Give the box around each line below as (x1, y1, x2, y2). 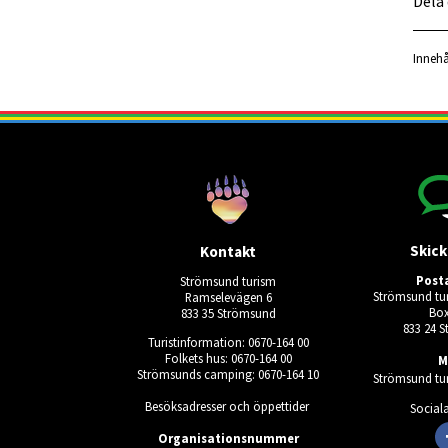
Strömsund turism (180, 273, 276, 290)
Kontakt (200, 241, 256, 261)
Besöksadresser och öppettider (144, 398, 309, 415)
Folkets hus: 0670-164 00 (164, 350, 292, 367)
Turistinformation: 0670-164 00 (147, 334, 309, 351)
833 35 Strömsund (180, 305, 276, 322)
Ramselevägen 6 (184, 289, 272, 306)
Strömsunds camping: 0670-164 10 (137, 366, 319, 383)
